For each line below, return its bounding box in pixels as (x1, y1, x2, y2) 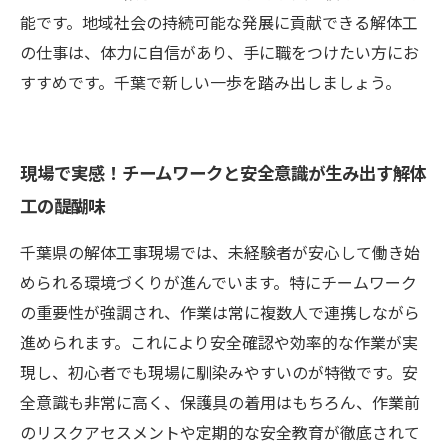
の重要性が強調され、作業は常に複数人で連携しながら (20, 300, 420, 324)
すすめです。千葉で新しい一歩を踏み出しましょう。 (20, 70, 401, 94)
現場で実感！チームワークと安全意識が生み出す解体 (20, 159, 427, 185)
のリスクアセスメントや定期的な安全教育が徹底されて (20, 420, 420, 444)
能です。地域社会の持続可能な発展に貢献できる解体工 (20, 10, 418, 34)
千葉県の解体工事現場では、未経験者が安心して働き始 (20, 240, 420, 264)
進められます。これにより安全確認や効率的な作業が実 (20, 330, 418, 354)
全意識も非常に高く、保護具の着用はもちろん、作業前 (20, 390, 420, 414)
